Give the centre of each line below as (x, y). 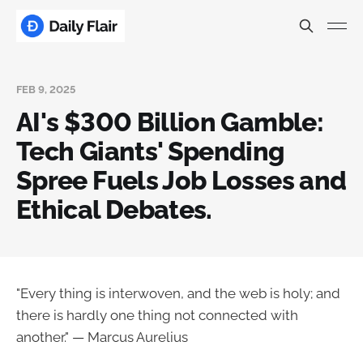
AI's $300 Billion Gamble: (170, 122)
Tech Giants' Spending (150, 151)
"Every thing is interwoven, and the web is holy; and (178, 293)
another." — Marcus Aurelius (102, 337)
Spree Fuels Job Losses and (181, 180)
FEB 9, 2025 (46, 90)
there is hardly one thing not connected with (157, 315)
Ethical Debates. (114, 209)
